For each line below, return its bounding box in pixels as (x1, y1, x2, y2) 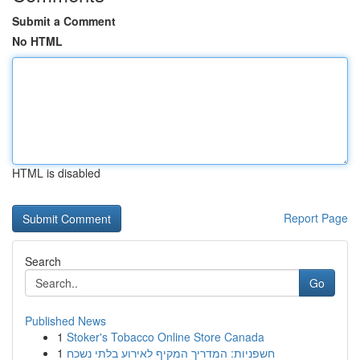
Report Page (284, 210, 348, 226)
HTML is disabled (12, 165, 100, 181)
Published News (25, 313, 106, 329)
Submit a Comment (12, 13, 116, 29)
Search (25, 253, 61, 269)
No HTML (12, 33, 63, 49)
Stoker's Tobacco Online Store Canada (67, 329, 264, 345)
